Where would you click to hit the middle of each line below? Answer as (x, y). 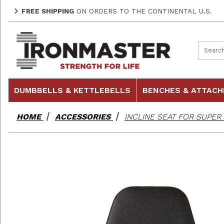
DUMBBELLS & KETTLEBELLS (72, 90)
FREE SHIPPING (47, 11)
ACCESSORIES (83, 116)
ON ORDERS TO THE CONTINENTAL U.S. (143, 11)
